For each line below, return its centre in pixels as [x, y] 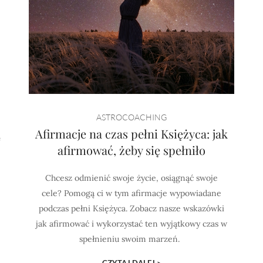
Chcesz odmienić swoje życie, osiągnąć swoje [131, 178]
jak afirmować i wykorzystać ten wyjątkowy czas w [131, 224]
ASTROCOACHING [131, 117]
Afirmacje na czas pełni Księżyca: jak [131, 134]
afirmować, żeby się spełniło [131, 150]
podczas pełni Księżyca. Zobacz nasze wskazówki [131, 208]
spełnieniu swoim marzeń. [131, 239]
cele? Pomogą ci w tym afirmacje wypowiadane [131, 193]
